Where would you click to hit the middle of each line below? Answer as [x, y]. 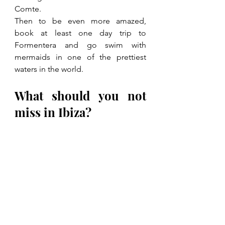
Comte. [28, 9]
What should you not [80, 96]
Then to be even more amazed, [80, 21]
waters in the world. [49, 69]
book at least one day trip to [80, 33]
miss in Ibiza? [53, 112]
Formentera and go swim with [80, 45]
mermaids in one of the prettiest [80, 57]
